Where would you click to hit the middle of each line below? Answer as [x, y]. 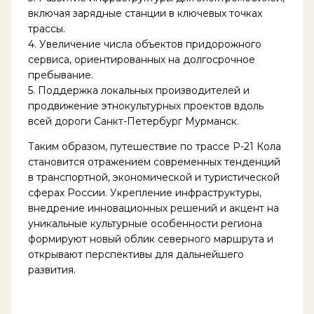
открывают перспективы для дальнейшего [136, 254]
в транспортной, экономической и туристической [153, 177]
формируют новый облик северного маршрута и [150, 239]
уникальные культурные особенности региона [145, 223]
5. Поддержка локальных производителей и [138, 90]
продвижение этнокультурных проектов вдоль [145, 105]
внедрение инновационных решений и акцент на [153, 208]
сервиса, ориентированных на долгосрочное [141, 59]
